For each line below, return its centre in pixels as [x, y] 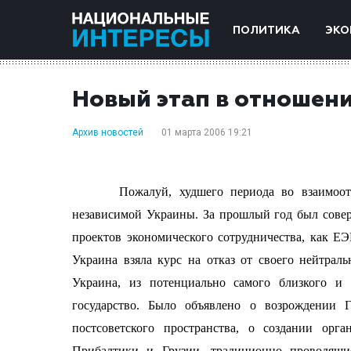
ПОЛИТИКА [266, 31]
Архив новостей [108, 132]
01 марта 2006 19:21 [207, 132]
